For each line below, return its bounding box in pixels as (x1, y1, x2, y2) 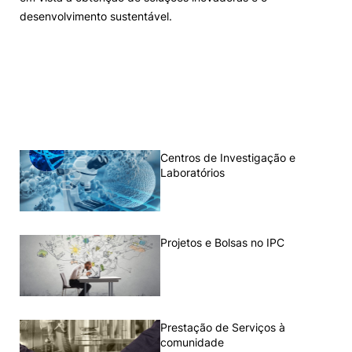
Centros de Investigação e (160, 151, 296, 164)
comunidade (160, 335, 225, 349)
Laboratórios (160, 166, 225, 179)
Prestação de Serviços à (160, 321, 286, 334)
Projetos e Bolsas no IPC (160, 236, 285, 249)
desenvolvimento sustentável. (20, 9, 172, 23)
